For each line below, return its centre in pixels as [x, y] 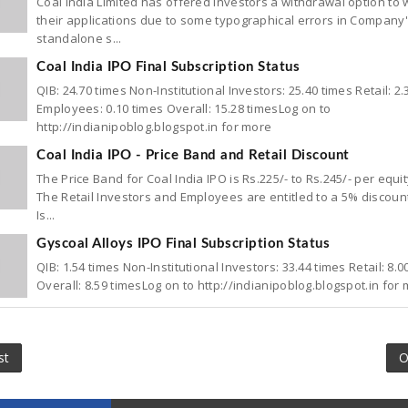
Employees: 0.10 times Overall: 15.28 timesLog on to [184, 108]
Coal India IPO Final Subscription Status [168, 67]
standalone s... [79, 38]
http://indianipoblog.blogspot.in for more [154, 127]
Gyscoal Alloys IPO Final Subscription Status [183, 244]
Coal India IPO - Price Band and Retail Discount [193, 155]
